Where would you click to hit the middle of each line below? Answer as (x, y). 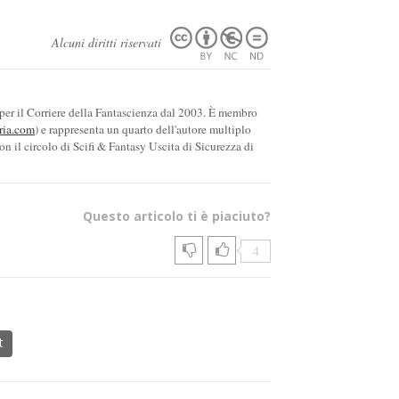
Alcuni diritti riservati (108, 42)
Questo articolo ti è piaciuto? (177, 216)
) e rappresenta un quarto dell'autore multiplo (143, 130)
